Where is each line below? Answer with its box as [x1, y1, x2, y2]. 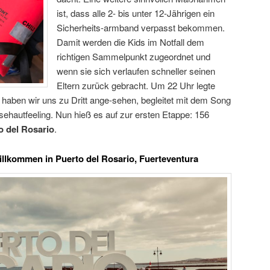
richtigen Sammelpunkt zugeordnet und [57, 50, 210, 63]
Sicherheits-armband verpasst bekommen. [57, 21, 225, 34]
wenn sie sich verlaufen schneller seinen [57, 64, 215, 78]
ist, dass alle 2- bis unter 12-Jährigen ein [57, 7, 215, 20]
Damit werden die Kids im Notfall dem [57, 36, 204, 49]
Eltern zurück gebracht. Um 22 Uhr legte [57, 79, 215, 92]
